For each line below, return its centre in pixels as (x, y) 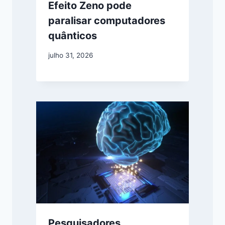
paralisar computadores (107, 21)
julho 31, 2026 (71, 55)
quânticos (73, 36)
